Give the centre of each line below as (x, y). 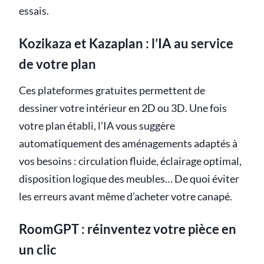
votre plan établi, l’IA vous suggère (97, 126)
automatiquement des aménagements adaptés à (128, 143)
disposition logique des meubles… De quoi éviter (129, 179)
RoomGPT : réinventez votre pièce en (128, 229)
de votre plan (57, 64)
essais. (34, 11)
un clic (38, 249)
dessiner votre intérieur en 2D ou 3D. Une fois (123, 108)
